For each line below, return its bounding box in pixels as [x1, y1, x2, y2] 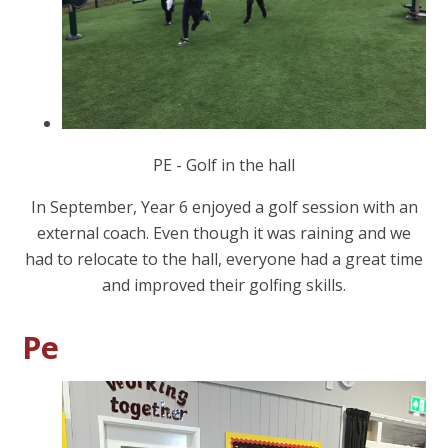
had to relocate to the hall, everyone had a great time [25, 247, 423, 270]
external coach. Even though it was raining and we [37, 221, 411, 244]
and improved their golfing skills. [102, 273, 346, 296]
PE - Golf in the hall [153, 153, 295, 176]
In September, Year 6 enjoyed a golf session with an [30, 195, 418, 218]
